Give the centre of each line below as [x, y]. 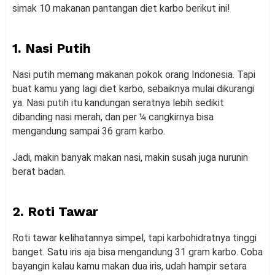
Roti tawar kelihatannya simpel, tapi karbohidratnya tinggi [134, 238]
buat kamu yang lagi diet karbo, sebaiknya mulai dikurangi [133, 89]
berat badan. [39, 172]
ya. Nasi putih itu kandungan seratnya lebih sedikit [118, 103]
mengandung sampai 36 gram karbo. [90, 131]
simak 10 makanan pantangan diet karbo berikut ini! [121, 9]
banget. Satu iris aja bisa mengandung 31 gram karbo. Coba [137, 252]
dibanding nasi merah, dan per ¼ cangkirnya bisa [113, 117]
